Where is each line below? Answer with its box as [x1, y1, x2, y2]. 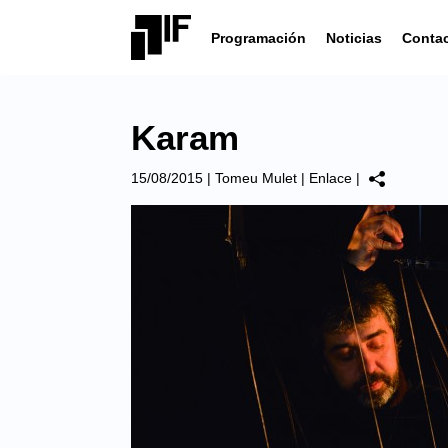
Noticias [326, 29, 382, 46]
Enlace [309, 170, 352, 186]
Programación [211, 29, 306, 46]
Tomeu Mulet [215, 170, 297, 186]
